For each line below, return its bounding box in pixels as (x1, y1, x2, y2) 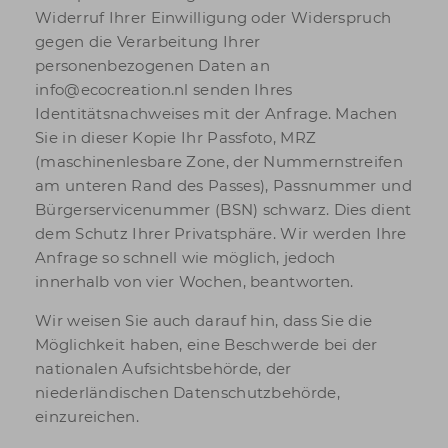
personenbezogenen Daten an (35, 56, 270, 75)
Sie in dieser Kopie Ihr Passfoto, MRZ (35, 128, 317, 147)
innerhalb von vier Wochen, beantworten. (35, 272, 354, 291)
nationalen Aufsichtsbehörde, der (35, 359, 292, 378)
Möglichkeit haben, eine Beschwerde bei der (35, 335, 378, 354)
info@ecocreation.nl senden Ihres (35, 80, 293, 99)
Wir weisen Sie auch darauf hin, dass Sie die (35, 311, 373, 330)
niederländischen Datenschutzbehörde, (35, 383, 340, 402)
